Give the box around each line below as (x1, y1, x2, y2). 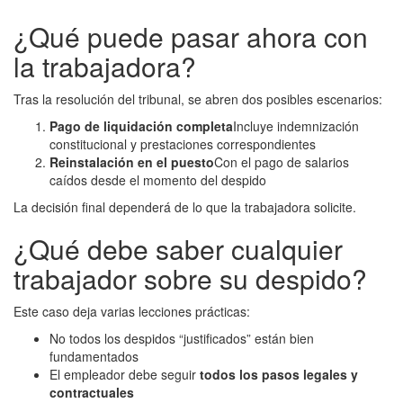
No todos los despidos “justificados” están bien (49, 329, 314, 348)
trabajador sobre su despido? (13, 259, 367, 299)
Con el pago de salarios (214, 153, 349, 172)
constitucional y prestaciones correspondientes (49, 135, 316, 154)
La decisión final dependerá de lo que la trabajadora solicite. (13, 198, 356, 217)
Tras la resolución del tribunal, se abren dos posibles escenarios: (13, 90, 382, 109)
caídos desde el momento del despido (49, 171, 266, 190)
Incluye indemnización (233, 117, 359, 136)
